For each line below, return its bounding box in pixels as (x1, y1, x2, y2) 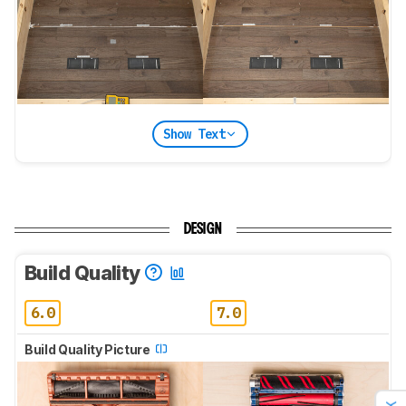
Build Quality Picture (24, 342, 153, 358)
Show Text (162, 125, 226, 142)
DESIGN (183, 223, 223, 237)
